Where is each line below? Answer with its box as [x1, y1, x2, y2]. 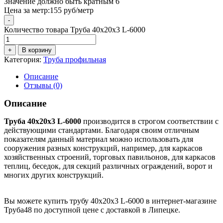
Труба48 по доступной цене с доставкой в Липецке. [4, 205, 180, 214]
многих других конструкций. [4, 170, 104, 179]
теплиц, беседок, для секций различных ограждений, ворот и [4, 161, 213, 170]
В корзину [22, 46, 52, 54]
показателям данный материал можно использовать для [4, 134, 193, 143]
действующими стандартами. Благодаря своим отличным [4, 125, 199, 134]
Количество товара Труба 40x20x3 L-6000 [4, 25, 145, 34]
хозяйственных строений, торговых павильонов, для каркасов [4, 152, 216, 161]
